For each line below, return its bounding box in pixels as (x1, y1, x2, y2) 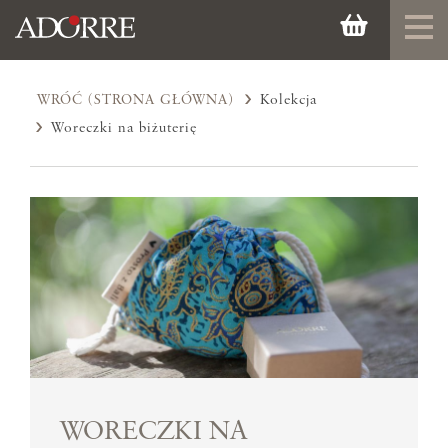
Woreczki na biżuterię (51, 120, 198, 135)
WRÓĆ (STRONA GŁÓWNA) (37, 92, 235, 107)
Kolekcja (260, 92, 318, 107)
